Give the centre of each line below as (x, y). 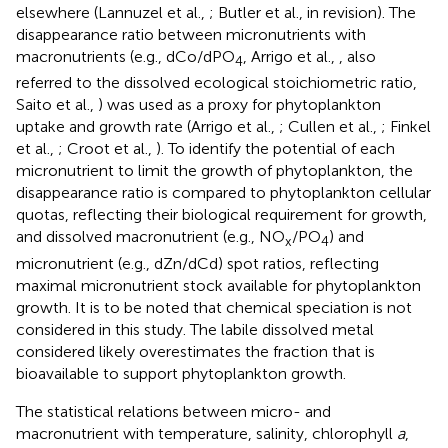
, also (357, 57)
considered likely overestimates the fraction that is (195, 351)
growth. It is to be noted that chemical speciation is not (214, 307)
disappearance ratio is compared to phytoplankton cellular (223, 193)
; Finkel (406, 127)
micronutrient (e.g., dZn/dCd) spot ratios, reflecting (197, 263)
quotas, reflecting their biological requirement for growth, (221, 215)
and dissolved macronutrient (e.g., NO (150, 237)
